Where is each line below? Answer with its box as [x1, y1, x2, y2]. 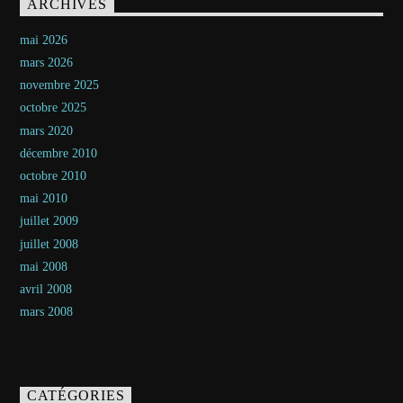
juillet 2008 [20, 237, 79, 251]
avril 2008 [20, 282, 73, 296]
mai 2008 [20, 259, 68, 273]
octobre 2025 [20, 101, 87, 115]
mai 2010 [20, 192, 68, 206]
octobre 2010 [20, 169, 87, 184]
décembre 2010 [20, 146, 98, 160]
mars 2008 [20, 305, 74, 319]
